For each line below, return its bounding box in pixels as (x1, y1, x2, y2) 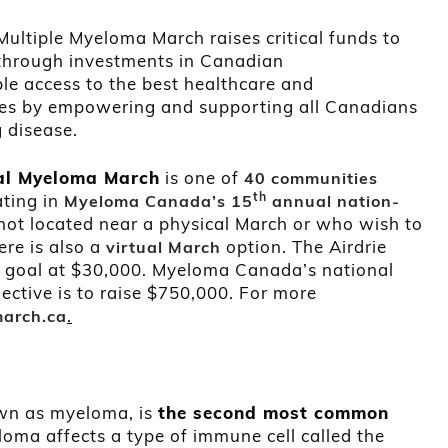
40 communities (244, 168, 378, 189)
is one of (160, 167, 244, 189)
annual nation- (267, 191, 400, 212)
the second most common (158, 402, 389, 424)
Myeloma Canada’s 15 (64, 191, 253, 212)
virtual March (101, 237, 221, 258)
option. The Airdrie (221, 236, 387, 258)
